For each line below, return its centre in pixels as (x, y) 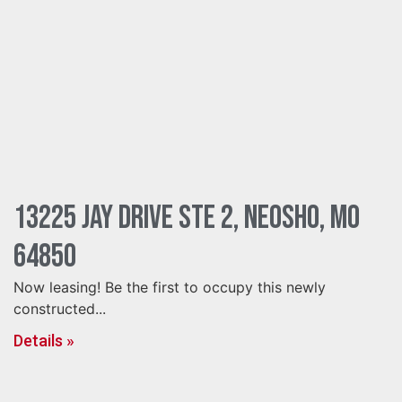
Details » (44, 341)
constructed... (60, 309)
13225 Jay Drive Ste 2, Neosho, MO (187, 218)
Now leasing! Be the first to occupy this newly (170, 287)
